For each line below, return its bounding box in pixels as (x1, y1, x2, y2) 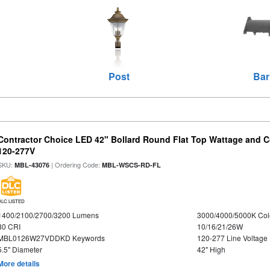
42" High (196, 244, 225, 254)
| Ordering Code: (49, 160, 102, 169)
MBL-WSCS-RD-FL (102, 160, 162, 169)
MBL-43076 (14, 160, 50, 169)
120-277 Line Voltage (196, 233, 268, 243)
